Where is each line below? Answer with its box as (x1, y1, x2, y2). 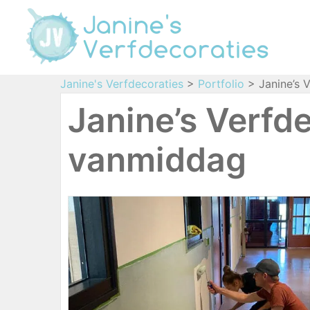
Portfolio (198, 77, 244, 91)
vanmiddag (68, 139, 246, 180)
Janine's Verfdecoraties (60, 77, 183, 91)
